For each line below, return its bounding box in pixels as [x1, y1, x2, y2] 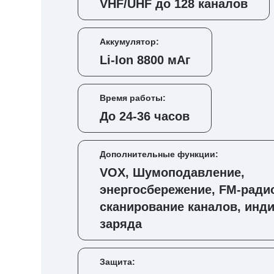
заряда [100, 217, 142, 231]
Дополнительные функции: [100, 149, 218, 159]
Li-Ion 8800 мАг [100, 53, 190, 67]
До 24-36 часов [100, 109, 190, 123]
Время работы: [100, 93, 166, 103]
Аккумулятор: [100, 37, 159, 46]
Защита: [100, 257, 135, 267]
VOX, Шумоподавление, [100, 166, 245, 179]
